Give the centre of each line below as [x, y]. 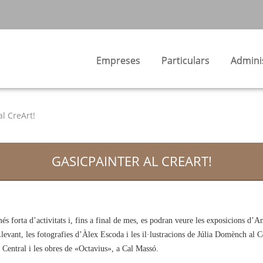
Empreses [118, 60]
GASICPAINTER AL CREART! [131, 161]
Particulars [186, 60]
